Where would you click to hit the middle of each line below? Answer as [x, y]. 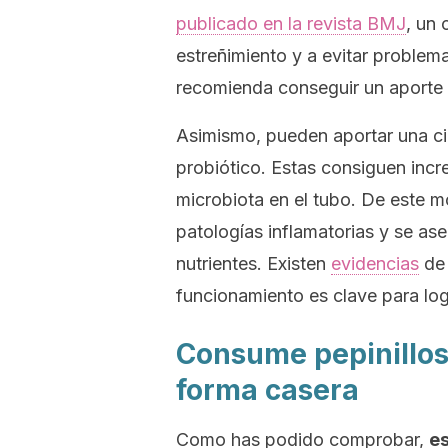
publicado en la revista [271, 23]
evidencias [375, 263]
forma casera [267, 390]
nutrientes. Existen [253, 263]
